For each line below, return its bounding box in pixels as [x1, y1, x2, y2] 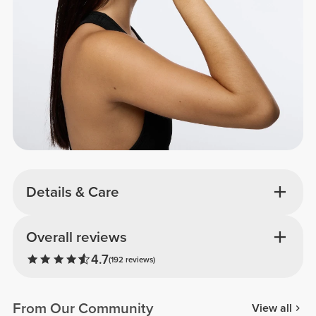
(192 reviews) [108, 254, 155, 265]
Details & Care [25, 183, 119, 202]
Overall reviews [25, 229, 127, 247]
